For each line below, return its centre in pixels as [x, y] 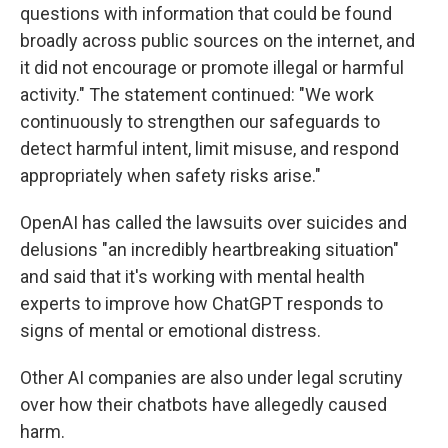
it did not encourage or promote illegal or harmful [212, 67]
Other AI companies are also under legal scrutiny [211, 377]
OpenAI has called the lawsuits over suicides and [213, 222]
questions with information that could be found [206, 13]
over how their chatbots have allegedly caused [203, 404]
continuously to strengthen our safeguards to [200, 121]
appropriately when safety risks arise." [170, 175]
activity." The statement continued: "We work [197, 94]
